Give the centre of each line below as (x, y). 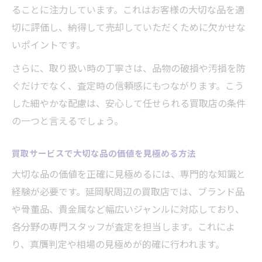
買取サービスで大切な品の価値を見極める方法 (104, 153)
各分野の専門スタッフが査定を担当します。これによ (123, 227)
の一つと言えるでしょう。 (68, 121)
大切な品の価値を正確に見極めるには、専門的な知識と (129, 174)
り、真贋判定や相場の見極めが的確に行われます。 (118, 244)
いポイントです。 (49, 45)
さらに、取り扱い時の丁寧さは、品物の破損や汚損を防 (129, 68)
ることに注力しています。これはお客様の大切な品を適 (128, 10)
